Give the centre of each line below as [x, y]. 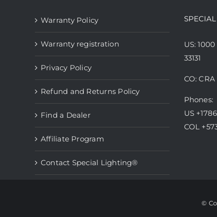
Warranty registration [80, 44]
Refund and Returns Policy [90, 91]
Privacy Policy [66, 68]
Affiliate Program [72, 139]
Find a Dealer [66, 115]
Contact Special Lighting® [89, 163]
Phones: [199, 100]
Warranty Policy [70, 20]
